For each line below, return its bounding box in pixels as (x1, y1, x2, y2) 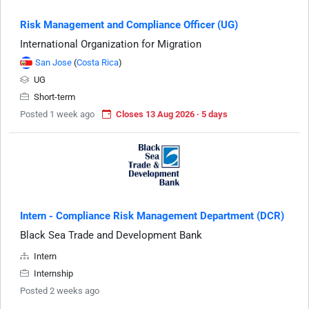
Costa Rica (77, 57, 119, 68)
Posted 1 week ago (20, 108, 94, 119)
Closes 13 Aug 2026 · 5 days (116, 108, 228, 119)
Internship (32, 268, 73, 279)
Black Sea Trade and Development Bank (20, 228, 202, 241)
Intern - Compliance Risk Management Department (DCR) (20, 209, 284, 222)
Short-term (32, 91, 75, 102)
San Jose (35, 57, 72, 68)
